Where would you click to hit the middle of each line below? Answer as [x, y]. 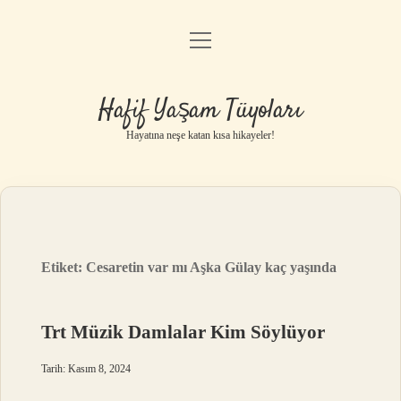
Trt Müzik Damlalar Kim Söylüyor [183, 332]
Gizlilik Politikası [200, 90]
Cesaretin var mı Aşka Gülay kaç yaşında [212, 267]
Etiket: [64, 267]
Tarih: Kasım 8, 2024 [86, 369]
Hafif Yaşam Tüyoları [200, 111]
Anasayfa [200, 44]
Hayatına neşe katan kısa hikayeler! [200, 135]
